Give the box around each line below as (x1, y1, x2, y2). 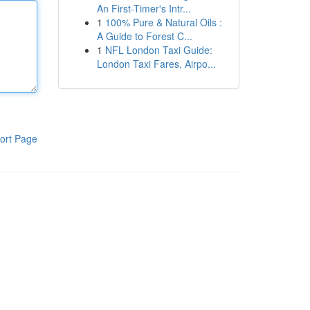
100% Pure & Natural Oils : (104, 15, 222, 29)
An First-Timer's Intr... (96, 1, 191, 15)
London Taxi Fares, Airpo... (96, 57, 216, 71)
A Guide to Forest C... (96, 29, 192, 43)
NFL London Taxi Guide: (104, 43, 212, 57)
